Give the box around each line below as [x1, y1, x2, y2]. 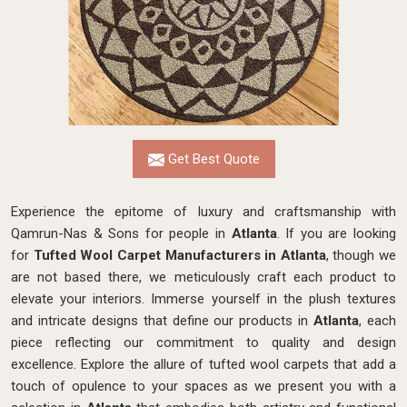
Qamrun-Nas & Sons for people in [11, 225, 232, 242]
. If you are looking [276, 225, 397, 242]
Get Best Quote [164, 151, 260, 167]
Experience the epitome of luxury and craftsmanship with [11, 203, 396, 220]
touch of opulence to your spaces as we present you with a [11, 378, 396, 394]
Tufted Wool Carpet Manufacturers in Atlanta [33, 247, 326, 263]
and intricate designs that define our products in [11, 313, 314, 329]
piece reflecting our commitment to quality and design [11, 334, 396, 351]
